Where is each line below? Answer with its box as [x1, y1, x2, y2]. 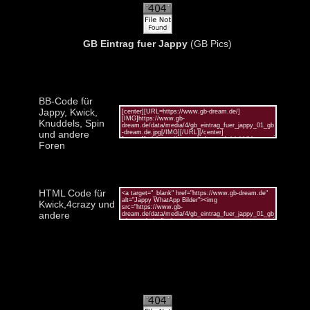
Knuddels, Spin [38, 117, 104, 129]
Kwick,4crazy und [38, 198, 115, 210]
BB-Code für [38, 95, 93, 107]
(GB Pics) [188, 37, 232, 49]
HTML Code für [38, 187, 106, 199]
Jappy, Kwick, [38, 106, 98, 118]
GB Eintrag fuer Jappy [83, 37, 188, 49]
